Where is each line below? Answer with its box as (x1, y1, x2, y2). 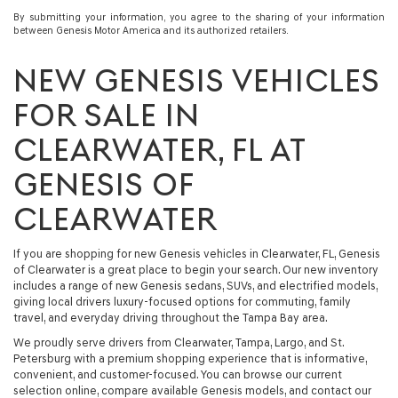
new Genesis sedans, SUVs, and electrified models (115, 279, 376, 292)
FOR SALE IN (13, 97, 200, 134)
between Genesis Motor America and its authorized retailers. (13, 25, 289, 36)
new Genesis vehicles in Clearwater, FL (134, 247, 334, 260)
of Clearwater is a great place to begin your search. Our (13, 263, 304, 276)
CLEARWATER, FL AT (13, 131, 306, 169)
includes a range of (13, 279, 115, 292)
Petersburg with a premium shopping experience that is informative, (13, 352, 367, 365)
